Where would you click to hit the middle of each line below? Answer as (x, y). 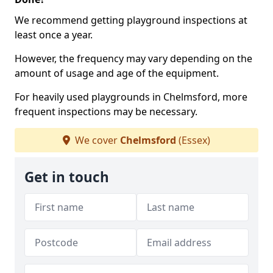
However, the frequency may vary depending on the (133, 58)
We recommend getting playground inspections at (131, 20)
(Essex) (193, 140)
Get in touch (67, 177)
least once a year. (54, 35)
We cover (96, 140)
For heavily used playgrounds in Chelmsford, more (131, 97)
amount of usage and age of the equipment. (117, 73)
